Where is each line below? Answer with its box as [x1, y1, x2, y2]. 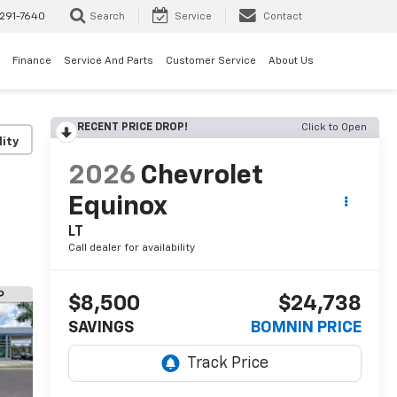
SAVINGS [67, 320, 134, 337]
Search [90, 12, 125, 22]
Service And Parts [64, 55, 153, 66]
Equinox [67, 194, 167, 222]
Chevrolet [139, 163, 263, 191]
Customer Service [166, 55, 256, 66]
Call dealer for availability [67, 243, 195, 254]
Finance [12, 55, 51, 66]
